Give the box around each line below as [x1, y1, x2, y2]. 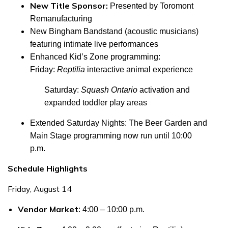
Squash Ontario [81, 85, 137, 94]
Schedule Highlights [8, 163, 90, 174]
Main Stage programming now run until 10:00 [30, 131, 192, 140]
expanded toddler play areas [44, 98, 149, 107]
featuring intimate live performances [30, 40, 160, 48]
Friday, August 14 [8, 184, 74, 194]
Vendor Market [18, 204, 78, 214]
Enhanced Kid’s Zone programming [30, 52, 158, 61]
